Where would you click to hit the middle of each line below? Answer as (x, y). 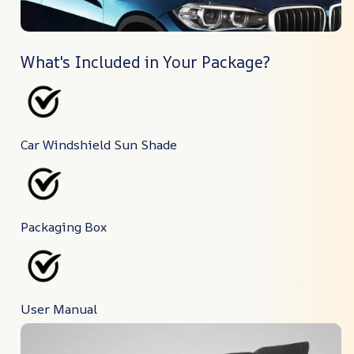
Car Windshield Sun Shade (99, 145)
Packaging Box (64, 227)
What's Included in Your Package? (145, 62)
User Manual (59, 309)
